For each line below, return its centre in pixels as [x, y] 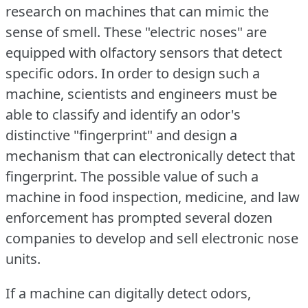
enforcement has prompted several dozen [139, 217]
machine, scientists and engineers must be [141, 93]
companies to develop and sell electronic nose [152, 238]
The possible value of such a [169, 176]
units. [23, 258]
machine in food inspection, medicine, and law [153, 197]
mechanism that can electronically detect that [150, 155]
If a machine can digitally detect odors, [128, 293]
